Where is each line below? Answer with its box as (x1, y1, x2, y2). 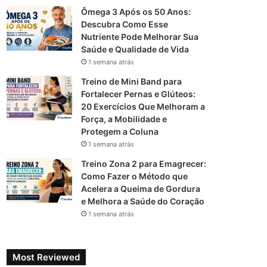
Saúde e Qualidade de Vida (81, 44, 190, 54)
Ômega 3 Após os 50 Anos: (81, 7, 191, 17)
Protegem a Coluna (81, 126, 159, 136)
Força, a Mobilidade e (81, 114, 167, 124)
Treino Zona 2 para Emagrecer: (81, 159, 207, 169)
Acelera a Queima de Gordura (81, 184, 201, 194)
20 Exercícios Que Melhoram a (81, 101, 206, 111)
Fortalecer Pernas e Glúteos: (81, 89, 196, 99)
